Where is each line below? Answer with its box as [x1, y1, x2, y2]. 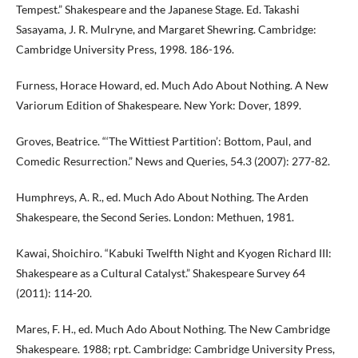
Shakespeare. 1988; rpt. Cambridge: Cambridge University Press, [16, 342, 335, 356]
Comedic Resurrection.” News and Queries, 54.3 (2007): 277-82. [16, 154, 330, 168]
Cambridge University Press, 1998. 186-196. [16, 42, 234, 56]
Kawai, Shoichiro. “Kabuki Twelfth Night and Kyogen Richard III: [16, 246, 332, 260]
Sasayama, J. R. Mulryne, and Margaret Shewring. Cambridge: [16, 22, 316, 36]
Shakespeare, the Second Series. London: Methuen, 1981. [16, 210, 294, 224]
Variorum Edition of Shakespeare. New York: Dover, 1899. [16, 98, 301, 112]
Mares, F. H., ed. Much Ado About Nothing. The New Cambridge [16, 322, 330, 336]
